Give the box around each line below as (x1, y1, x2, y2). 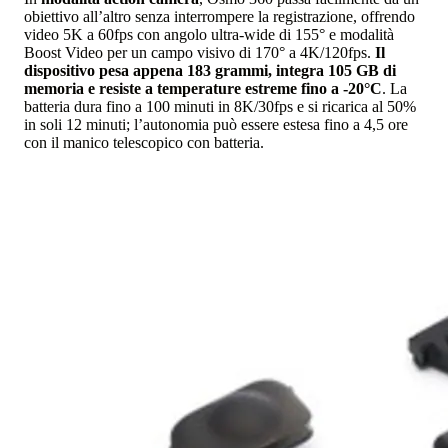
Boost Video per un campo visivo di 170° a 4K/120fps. (24, 43, 371, 61)
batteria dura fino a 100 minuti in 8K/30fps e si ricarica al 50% (24, 97, 416, 115)
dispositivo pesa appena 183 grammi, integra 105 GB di (24, 61, 396, 79)
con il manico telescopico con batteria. (24, 133, 264, 151)
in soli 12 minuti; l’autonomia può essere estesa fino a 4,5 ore (24, 115, 408, 133)
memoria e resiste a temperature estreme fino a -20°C (24, 79, 382, 97)
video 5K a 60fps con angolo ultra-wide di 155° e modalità (24, 25, 394, 43)
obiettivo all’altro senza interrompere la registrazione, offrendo (24, 7, 415, 25)
